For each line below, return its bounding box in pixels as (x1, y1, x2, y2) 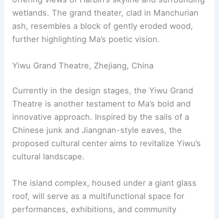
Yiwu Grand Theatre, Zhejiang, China (12, 60, 154, 70)
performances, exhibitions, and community (12, 204, 177, 214)
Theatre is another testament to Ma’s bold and (12, 99, 191, 109)
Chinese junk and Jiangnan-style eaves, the (12, 125, 182, 135)
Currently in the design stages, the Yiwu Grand (12, 86, 194, 96)
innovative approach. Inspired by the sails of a (12, 112, 190, 122)
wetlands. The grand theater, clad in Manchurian (12, 8, 199, 18)
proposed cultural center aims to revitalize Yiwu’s (12, 138, 201, 149)
